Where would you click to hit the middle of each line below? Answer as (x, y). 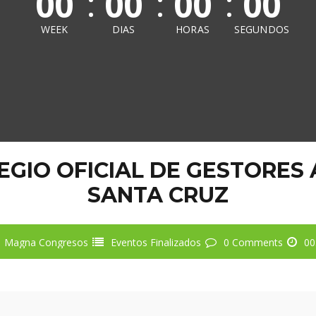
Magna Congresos (46, 242)
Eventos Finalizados (156, 242)
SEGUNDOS (262, 29)
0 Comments (253, 242)
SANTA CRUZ (158, 195)
